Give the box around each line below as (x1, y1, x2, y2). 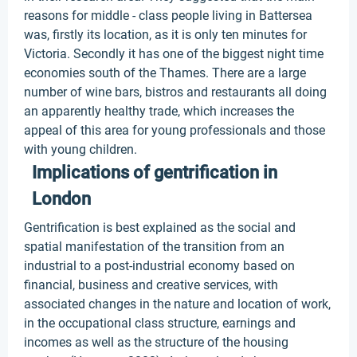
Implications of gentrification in (32, 163, 277, 182)
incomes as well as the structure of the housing (24, 335, 288, 350)
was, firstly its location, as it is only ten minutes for (24, 27, 307, 42)
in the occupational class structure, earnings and (24, 316, 296, 331)
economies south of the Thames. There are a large (24, 65, 306, 80)
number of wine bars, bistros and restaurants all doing (24, 84, 327, 100)
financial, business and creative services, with (24, 277, 278, 292)
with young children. (24, 142, 137, 157)
